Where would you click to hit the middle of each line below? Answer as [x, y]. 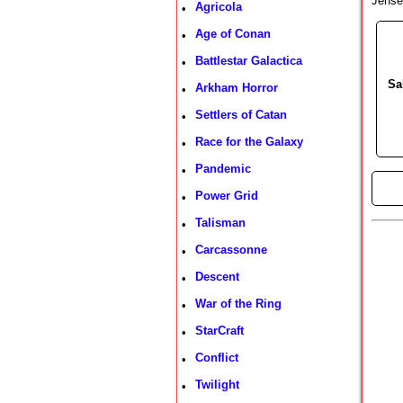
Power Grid [227, 196]
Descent [217, 277]
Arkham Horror [237, 88]
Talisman [220, 223]
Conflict [217, 358]
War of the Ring [238, 304]
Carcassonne [231, 250]
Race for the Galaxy [249, 142]
